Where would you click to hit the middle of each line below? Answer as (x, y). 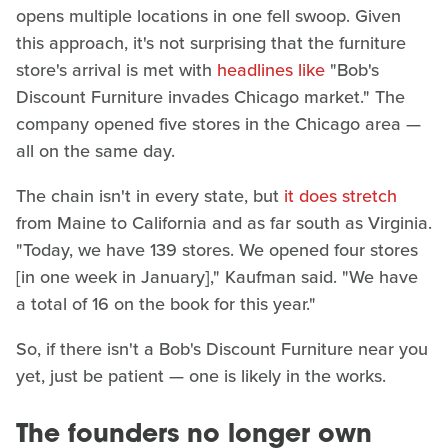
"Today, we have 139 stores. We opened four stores (217, 250)
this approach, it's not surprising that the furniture (211, 43)
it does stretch (340, 196)
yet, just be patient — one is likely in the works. (201, 376)
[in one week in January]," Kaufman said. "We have (217, 277)
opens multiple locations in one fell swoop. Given (208, 16)
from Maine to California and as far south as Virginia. (224, 223)
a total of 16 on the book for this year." (166, 304)
